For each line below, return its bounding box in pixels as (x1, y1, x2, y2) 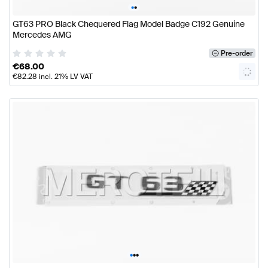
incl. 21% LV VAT (37, 71, 93, 81)
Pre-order (220, 48, 252, 58)
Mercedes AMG (13, 29, 72, 41)
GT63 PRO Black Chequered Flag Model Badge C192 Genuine (13, 19, 245, 30)
